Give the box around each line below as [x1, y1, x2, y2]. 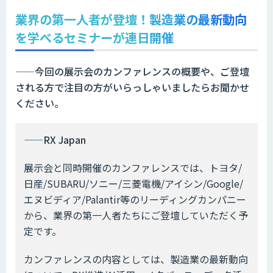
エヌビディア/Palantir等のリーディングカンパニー [24, 192, 246, 207]
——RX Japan [24, 132, 86, 147]
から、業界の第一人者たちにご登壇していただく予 [24, 208, 248, 223]
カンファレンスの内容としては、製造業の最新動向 [24, 252, 248, 267]
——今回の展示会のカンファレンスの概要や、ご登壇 [15, 64, 249, 79]
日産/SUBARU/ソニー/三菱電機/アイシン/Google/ [24, 176, 243, 191]
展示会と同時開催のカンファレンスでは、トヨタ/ [24, 160, 242, 175]
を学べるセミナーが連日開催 [15, 29, 174, 47]
